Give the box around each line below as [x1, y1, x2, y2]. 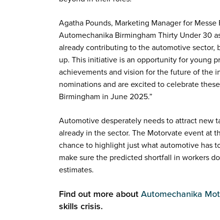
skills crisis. [59, 200, 103, 212]
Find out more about [59, 188, 141, 199]
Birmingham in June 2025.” [59, 91, 153, 102]
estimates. [59, 165, 94, 175]
